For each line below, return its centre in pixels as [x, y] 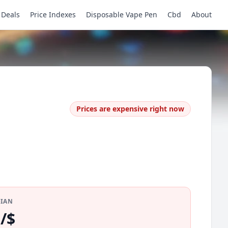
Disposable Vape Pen [122, 15]
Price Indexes [53, 15]
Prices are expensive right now [130, 109]
